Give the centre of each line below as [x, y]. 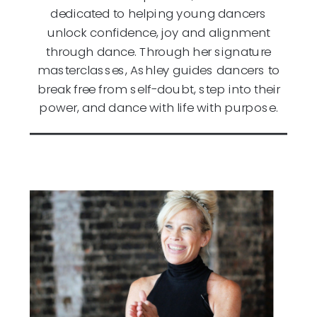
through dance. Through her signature [158, 51]
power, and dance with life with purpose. [158, 107]
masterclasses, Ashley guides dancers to [158, 70]
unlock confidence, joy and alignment [158, 32]
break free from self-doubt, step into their [158, 89]
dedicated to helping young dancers [158, 13]
